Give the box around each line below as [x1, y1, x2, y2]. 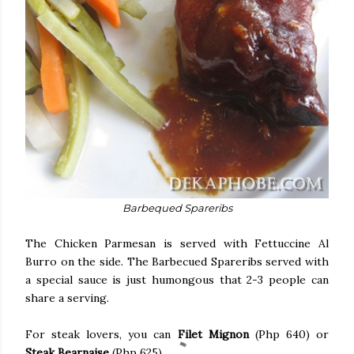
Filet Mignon [177, 326, 249, 341]
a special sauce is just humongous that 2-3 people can [25, 272, 329, 287]
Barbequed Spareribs [122, 201, 232, 214]
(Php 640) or [248, 326, 330, 341]
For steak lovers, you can [25, 326, 178, 341]
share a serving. [25, 290, 109, 305]
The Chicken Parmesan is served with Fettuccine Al [25, 235, 329, 250]
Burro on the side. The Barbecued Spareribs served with [25, 254, 329, 269]
